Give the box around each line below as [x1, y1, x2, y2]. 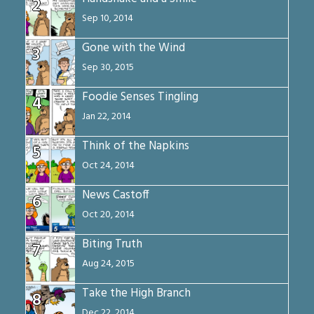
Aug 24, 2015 [82, 256, 135, 273]
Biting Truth [82, 235, 143, 254]
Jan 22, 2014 [82, 109, 132, 125]
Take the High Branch [82, 284, 191, 303]
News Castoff [82, 186, 150, 205]
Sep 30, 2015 [82, 60, 135, 76]
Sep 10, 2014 [82, 11, 134, 27]
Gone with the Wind [82, 39, 186, 58]
